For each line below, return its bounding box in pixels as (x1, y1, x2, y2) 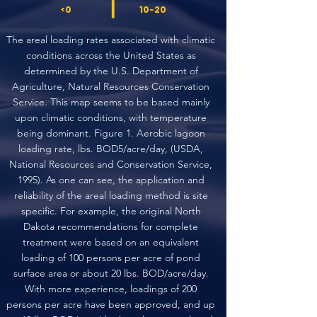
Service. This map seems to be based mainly (12, 96, 209, 108)
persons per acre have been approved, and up (6, 298, 215, 311)
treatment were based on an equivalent (23, 236, 199, 248)
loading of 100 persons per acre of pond (21, 251, 200, 264)
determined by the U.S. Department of (23, 64, 198, 77)
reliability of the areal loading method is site (13, 189, 208, 202)
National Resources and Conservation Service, (9, 158, 212, 171)
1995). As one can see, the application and (17, 173, 204, 186)
